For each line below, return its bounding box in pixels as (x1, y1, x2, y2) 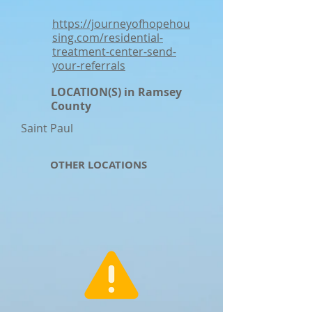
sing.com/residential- (52, 30, 163, 45)
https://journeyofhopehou (52, 16, 190, 31)
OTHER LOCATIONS (50, 157, 147, 172)
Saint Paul (21, 120, 73, 136)
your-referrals (52, 58, 125, 73)
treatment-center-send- (52, 44, 176, 59)
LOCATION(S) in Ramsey (51, 84, 182, 100)
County (51, 98, 91, 114)
